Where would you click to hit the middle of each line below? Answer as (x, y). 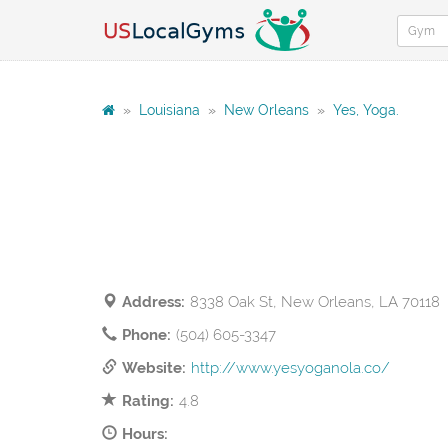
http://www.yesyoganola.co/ (290, 368)
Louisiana (169, 110)
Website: (154, 368)
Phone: (146, 335)
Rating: (148, 401)
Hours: (145, 434)
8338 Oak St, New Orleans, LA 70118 (315, 302)
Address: (153, 302)
